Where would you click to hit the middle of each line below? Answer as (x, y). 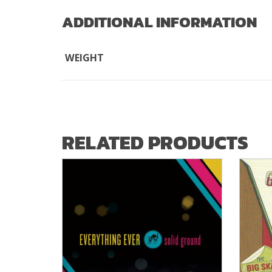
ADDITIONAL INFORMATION (159, 22)
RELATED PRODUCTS (155, 143)
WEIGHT (84, 58)
